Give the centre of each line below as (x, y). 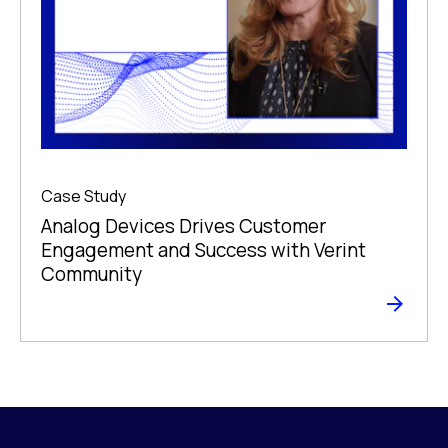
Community (91, 274)
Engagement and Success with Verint (203, 250)
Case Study (83, 196)
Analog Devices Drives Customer (183, 226)
